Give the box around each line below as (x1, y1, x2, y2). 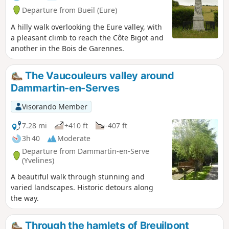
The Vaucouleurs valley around (22, 70, 174, 82)
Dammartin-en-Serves (11, 82, 120, 95)
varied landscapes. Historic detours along (11, 182, 153, 193)
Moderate (57, 133, 90, 144)
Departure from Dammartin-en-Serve (22, 146, 149, 156)
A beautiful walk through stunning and (11, 172, 145, 182)
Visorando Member (21, 101, 87, 111)
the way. (11, 193, 39, 203)
